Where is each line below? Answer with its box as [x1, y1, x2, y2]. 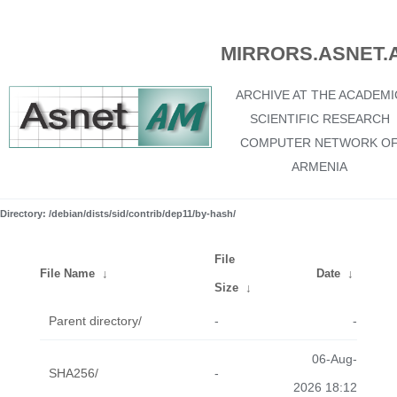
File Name [40, 267, 95, 280]
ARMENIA [292, 160, 347, 174]
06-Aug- [312, 352, 357, 366]
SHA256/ [49, 366, 98, 380]
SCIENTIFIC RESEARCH [249, 112, 390, 126]
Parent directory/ [49, 314, 142, 328]
